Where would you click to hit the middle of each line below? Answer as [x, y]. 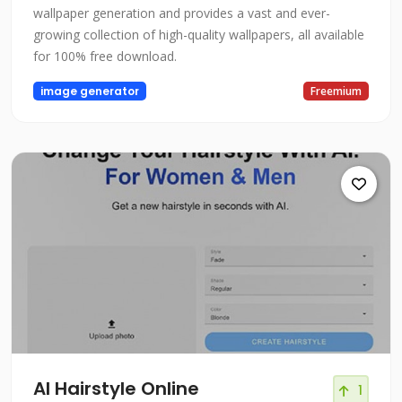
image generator [89, 91]
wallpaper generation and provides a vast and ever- [182, 13]
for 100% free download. [105, 57]
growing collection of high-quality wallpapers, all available [199, 35]
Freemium [336, 91]
